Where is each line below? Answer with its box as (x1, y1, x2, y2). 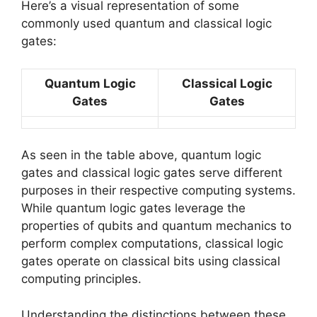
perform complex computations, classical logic (21, 236, 283, 251)
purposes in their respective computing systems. (21, 183, 296, 198)
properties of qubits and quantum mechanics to (21, 219, 292, 234)
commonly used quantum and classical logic (21, 16, 272, 31)
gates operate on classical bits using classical (21, 254, 280, 269)
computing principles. (21, 272, 142, 287)
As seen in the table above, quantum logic (21, 148, 261, 163)
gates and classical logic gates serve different (21, 166, 282, 180)
